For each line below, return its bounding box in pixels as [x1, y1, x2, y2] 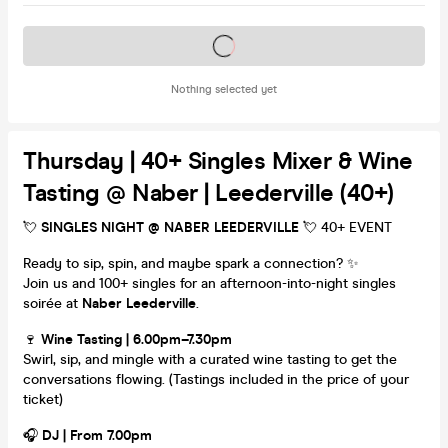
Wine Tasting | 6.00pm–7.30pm [41, 330, 232, 348]
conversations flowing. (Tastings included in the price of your [23, 370, 409, 388]
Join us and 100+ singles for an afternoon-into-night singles [23, 274, 396, 292]
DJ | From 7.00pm [42, 426, 156, 444]
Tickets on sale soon [159, 36, 289, 54]
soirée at [23, 294, 82, 312]
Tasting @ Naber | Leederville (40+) [23, 178, 394, 208]
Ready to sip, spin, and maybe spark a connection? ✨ [23, 254, 359, 272]
